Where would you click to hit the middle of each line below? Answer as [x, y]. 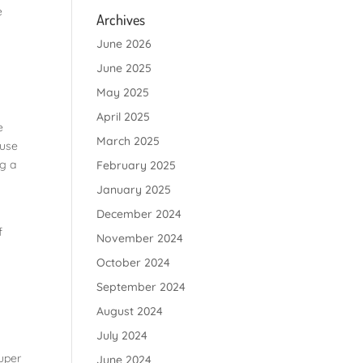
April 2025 [124, 117]
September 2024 [141, 287]
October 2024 [134, 263]
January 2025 [134, 190]
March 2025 [128, 141]
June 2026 [124, 44]
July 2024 [122, 335]
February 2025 [137, 165]
